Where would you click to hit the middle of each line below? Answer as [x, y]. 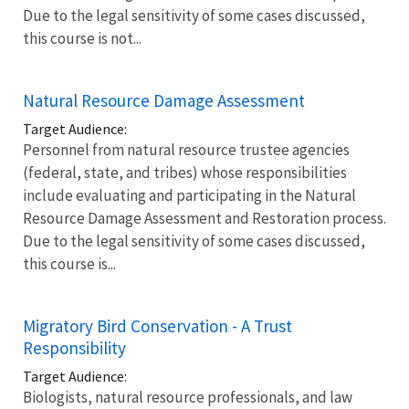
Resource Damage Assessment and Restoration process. [204, 218]
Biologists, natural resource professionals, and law [188, 397]
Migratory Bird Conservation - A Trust [157, 325]
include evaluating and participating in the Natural [189, 195]
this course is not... [82, 38]
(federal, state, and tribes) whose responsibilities [185, 172]
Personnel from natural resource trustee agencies [186, 149]
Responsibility [74, 347]
